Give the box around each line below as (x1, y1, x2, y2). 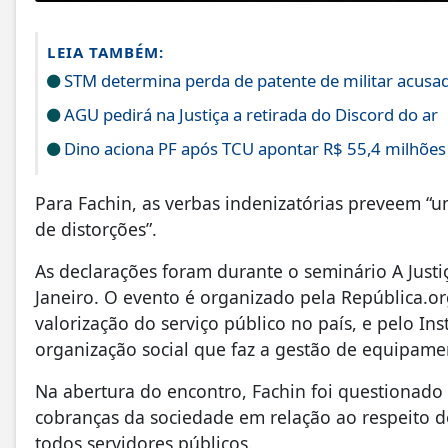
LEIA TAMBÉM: (47, 41, 164, 62)
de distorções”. (35, 216, 167, 241)
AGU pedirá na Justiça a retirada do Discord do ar (60, 102, 438, 126)
